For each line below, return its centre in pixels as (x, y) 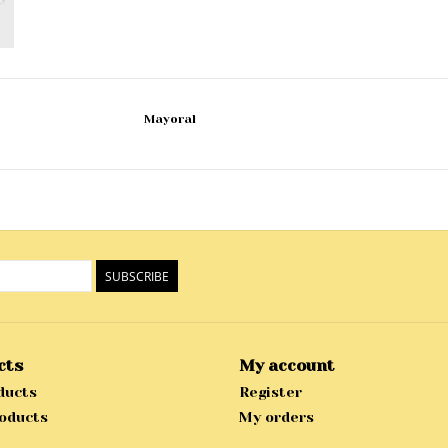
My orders (276, 417)
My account (287, 366)
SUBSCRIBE (137, 277)
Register (270, 392)
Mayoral (170, 119)
